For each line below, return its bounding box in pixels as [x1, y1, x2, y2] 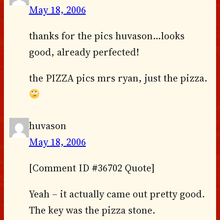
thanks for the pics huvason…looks [28, 29, 185, 43]
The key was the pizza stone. [28, 203, 155, 218]
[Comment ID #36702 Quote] [28, 161, 155, 175]
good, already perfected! [28, 45, 139, 59]
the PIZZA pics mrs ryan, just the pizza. [28, 71, 207, 85]
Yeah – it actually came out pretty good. [28, 187, 205, 201]
